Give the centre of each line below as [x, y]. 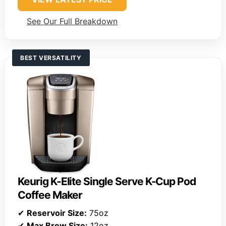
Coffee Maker [50, 195]
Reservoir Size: [57, 213]
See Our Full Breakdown [72, 21]
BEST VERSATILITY [51, 58]
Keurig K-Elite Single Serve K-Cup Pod [107, 182]
